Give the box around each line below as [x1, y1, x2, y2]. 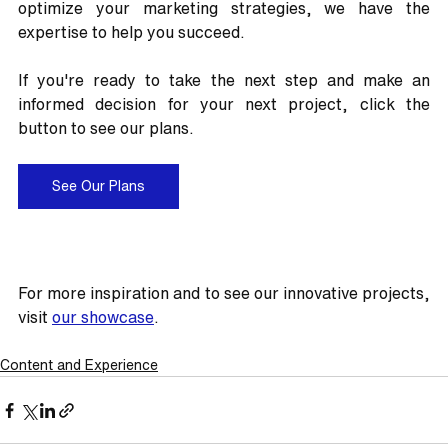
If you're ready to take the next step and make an [18, 72, 430, 89]
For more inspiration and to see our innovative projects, [18, 285, 430, 302]
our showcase [52, 309, 154, 326]
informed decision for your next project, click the [18, 96, 430, 113]
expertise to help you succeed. [18, 24, 245, 41]
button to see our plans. [18, 120, 194, 137]
